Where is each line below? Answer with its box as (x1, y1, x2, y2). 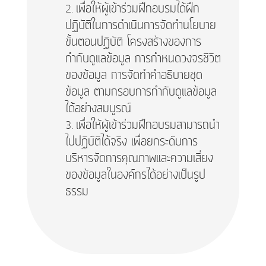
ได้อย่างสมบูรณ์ (65, 99, 131, 118)
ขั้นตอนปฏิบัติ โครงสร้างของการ (65, 32, 201, 52)
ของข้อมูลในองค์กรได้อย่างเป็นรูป (65, 165, 205, 185)
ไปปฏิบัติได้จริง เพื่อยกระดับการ (65, 132, 198, 151)
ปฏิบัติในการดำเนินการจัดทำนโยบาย (65, 15, 216, 35)
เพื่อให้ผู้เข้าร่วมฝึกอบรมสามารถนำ (75, 115, 220, 135)
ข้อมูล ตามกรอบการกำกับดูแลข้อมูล (65, 82, 217, 102)
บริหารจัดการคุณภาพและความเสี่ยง (65, 148, 213, 168)
